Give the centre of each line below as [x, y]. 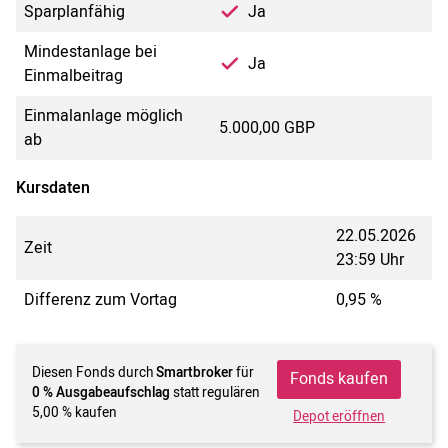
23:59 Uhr [370, 259]
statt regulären [215, 393]
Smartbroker [194, 373]
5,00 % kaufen [74, 413]
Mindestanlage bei [90, 51]
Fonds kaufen [339, 379]
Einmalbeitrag [73, 75]
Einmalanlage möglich [103, 115]
